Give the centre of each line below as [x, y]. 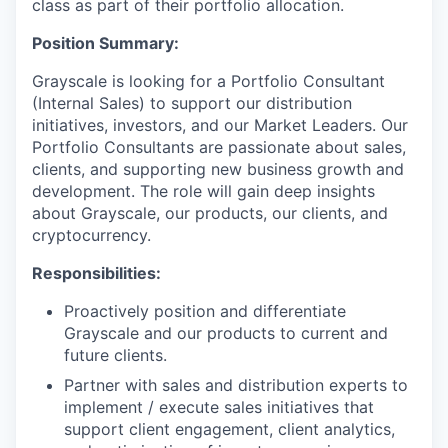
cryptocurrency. [91, 235]
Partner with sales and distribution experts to [236, 385]
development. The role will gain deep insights [203, 191]
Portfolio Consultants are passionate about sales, [219, 147]
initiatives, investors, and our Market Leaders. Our [220, 125]
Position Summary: [105, 43]
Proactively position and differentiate [205, 311]
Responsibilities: [96, 273]
